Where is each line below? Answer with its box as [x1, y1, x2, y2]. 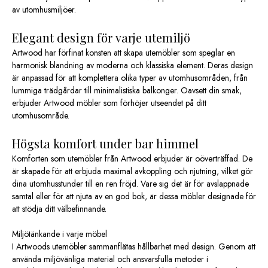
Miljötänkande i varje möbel [12, 228, 107, 240]
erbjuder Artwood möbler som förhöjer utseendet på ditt [12, 97, 206, 109]
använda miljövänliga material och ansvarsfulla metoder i [12, 253, 208, 265]
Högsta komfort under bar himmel [12, 135, 199, 151]
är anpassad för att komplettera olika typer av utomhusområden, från [12, 72, 248, 84]
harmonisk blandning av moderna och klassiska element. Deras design [12, 59, 253, 71]
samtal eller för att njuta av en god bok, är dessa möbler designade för [12, 190, 256, 202]
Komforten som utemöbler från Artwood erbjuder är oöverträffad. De [12, 153, 252, 165]
